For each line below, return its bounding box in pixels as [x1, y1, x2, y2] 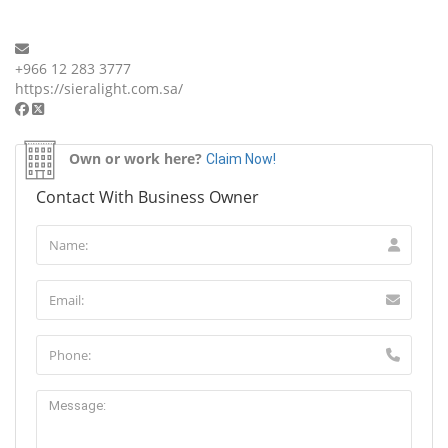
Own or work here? [69, 148, 202, 168]
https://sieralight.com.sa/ [15, 78, 183, 98]
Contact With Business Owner [36, 185, 259, 208]
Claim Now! [206, 150, 276, 167]
